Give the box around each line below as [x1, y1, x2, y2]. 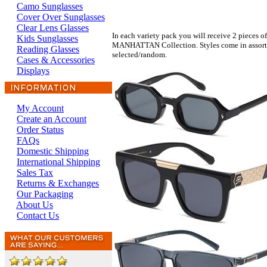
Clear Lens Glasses [17, 23, 89, 33]
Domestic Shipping [17, 146, 89, 156]
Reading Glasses [17, 44, 79, 54]
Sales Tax [17, 167, 53, 178]
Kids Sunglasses [17, 33, 78, 44]
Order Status [17, 125, 64, 135]
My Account [17, 103, 64, 113]
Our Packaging [17, 189, 73, 199]
